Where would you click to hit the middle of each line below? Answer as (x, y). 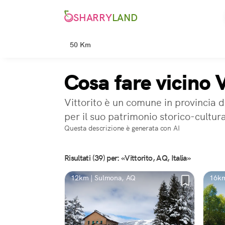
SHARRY (93, 18)
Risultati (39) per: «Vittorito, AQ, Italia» (128, 158)
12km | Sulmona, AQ (103, 178)
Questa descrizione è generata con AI (122, 128)
